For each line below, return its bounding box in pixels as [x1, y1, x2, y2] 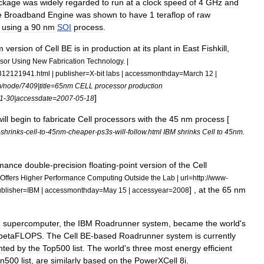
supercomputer [3, 219, 59, 228]
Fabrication [49, 57, 85, 65]
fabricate [43, 114, 75, 124]
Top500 [42, 243, 70, 253]
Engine [48, 10, 74, 19]
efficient [203, 243, 232, 253]
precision [53, 160, 87, 170]
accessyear [132, 186, 169, 194]
